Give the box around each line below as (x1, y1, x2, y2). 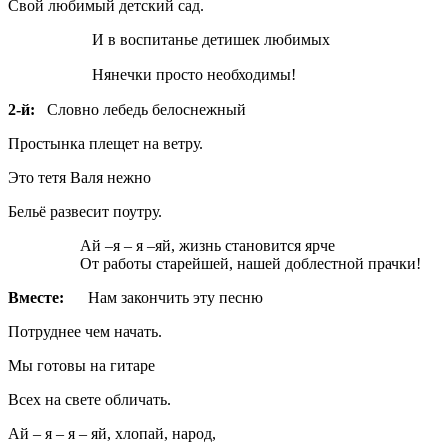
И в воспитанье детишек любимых (8, 30, 330, 48)
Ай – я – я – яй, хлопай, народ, (8, 424, 216, 442)
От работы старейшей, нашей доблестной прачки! (8, 254, 421, 272)
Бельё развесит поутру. (8, 202, 162, 220)
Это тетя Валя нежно (8, 168, 151, 186)
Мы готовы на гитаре (8, 356, 155, 374)
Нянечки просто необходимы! (8, 65, 296, 83)
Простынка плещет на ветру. (8, 134, 203, 152)
